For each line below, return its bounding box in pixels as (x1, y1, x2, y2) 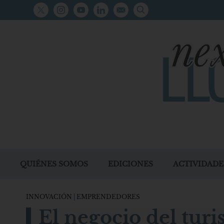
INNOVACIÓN (26, 192, 74, 200)
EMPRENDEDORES (75, 192, 140, 200)
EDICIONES (108, 159, 153, 168)
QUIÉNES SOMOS (20, 159, 88, 168)
